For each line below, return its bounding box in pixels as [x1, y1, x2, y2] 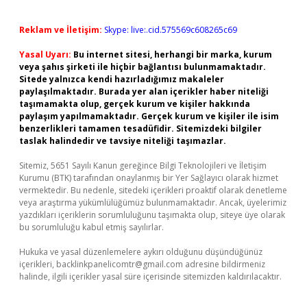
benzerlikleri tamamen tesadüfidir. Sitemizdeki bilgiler [19, 123, 262, 134]
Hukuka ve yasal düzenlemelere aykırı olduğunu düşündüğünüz [19, 246, 262, 258]
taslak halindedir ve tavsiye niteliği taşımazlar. [19, 135, 226, 147]
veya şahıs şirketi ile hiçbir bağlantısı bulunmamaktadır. [19, 61, 266, 73]
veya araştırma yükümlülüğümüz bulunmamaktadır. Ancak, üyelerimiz [19, 197, 286, 208]
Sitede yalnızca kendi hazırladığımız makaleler [19, 73, 224, 85]
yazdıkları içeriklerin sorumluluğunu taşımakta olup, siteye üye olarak [19, 209, 285, 221]
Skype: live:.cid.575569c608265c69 [104, 24, 237, 36]
